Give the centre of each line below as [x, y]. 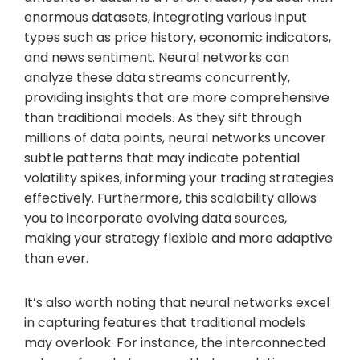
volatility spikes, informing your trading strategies [179, 178]
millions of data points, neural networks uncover [175, 137]
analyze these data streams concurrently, [157, 77]
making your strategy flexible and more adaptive [178, 238]
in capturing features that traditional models [165, 322]
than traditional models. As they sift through [163, 117]
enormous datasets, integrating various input [166, 17]
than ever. [56, 258]
